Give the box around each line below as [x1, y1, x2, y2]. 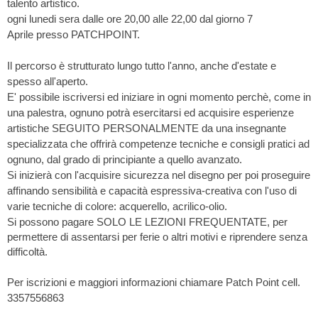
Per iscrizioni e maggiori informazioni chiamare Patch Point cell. [7, 276, 300, 289]
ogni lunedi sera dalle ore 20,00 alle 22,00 [7, 13, 199, 26]
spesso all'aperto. [7, 75, 88, 88]
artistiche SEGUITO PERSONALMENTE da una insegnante [7, 122, 286, 135]
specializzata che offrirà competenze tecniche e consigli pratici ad [7, 138, 309, 150]
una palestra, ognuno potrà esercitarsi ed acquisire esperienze [7, 106, 294, 119]
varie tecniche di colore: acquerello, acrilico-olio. [7, 200, 227, 213]
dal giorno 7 [199, 13, 253, 26]
